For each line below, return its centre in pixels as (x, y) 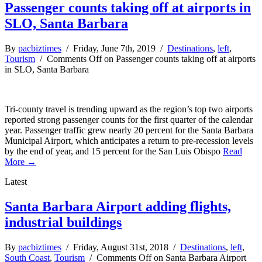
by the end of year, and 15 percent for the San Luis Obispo (114, 151)
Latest (16, 182)
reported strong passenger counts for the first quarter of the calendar (129, 120)
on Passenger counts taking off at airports (179, 59)
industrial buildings (63, 222)
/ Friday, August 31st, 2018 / (121, 247)
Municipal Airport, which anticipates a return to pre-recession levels (129, 141)
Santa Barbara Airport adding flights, (118, 206)
